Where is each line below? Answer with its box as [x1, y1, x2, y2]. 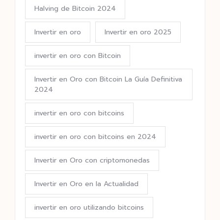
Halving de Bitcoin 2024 [34, 3, 116, 14]
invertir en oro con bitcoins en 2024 [34, 132, 156, 142]
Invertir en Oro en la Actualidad [34, 179, 138, 190]
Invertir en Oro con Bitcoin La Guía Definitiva [34, 74, 182, 85]
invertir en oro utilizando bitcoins [34, 202, 144, 213]
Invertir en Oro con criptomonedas [34, 155, 150, 166]
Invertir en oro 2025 [105, 27, 171, 38]
